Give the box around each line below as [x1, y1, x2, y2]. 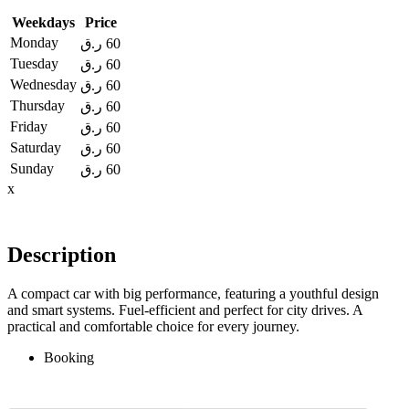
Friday [10, 119, 47, 135]
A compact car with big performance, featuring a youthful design [7, 286, 379, 302]
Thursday [10, 98, 65, 114]
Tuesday [10, 56, 58, 72]
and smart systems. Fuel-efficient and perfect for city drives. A [7, 302, 362, 319]
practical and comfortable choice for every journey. [7, 319, 299, 335]
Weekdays [12, 15, 75, 31]
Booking [44, 350, 94, 366]
